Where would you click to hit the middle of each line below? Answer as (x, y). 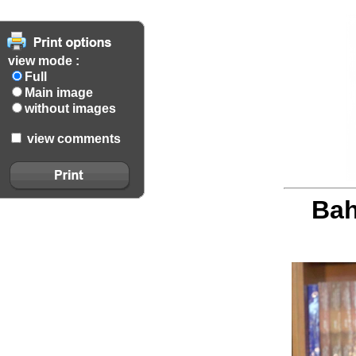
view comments (72, 139)
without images (70, 108)
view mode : (44, 61)
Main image (59, 93)
